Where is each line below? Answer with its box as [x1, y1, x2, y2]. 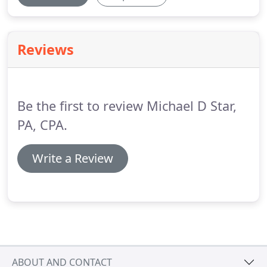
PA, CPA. [17, 116, 67, 133]
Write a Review [32, 150, 113, 166]
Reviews [17, 40, 74, 59]
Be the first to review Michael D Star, [17, 97, 237, 114]
